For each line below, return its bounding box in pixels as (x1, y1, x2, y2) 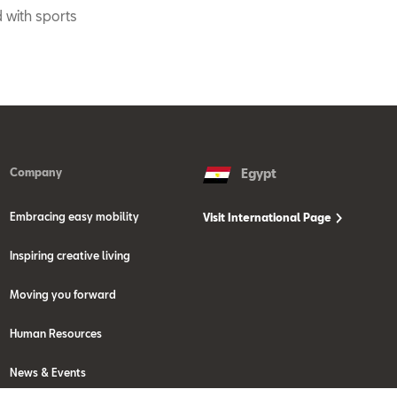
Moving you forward (9, 288, 116, 301)
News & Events (9, 366, 86, 379)
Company (9, 166, 62, 179)
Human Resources (9, 327, 102, 340)
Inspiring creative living (9, 249, 130, 262)
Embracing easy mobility (9, 210, 139, 223)
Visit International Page (203, 211, 335, 224)
